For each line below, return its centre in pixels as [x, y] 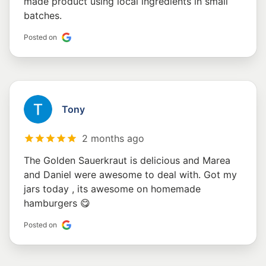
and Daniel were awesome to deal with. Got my [130, 175]
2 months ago [113, 139]
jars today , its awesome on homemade [112, 189]
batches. [43, 16]
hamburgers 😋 [57, 203]
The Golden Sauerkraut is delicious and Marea [127, 161]
